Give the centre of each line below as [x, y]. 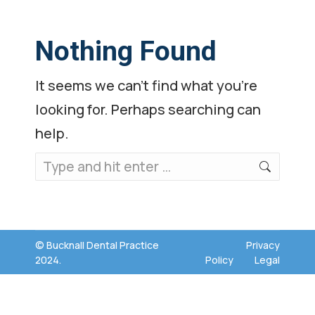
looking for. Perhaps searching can [148, 109]
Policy [219, 260]
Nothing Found [126, 51]
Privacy [263, 245]
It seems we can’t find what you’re [146, 85]
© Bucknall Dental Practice [97, 245]
